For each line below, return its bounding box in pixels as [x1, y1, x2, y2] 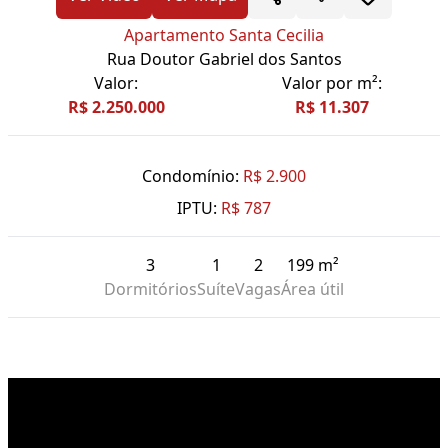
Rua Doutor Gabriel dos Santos [106, 48, 342, 71]
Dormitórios [104, 278, 197, 301]
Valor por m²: [282, 72, 382, 95]
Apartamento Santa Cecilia [124, 24, 324, 47]
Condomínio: [142, 165, 239, 188]
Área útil [281, 278, 344, 301]
